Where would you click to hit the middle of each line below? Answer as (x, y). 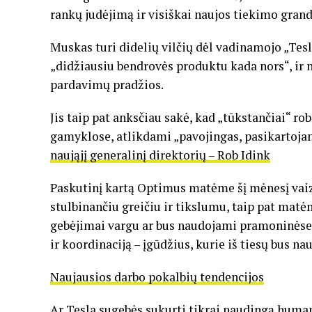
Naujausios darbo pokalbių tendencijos (157, 277)
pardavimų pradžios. (107, 85)
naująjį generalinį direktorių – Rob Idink (160, 155)
